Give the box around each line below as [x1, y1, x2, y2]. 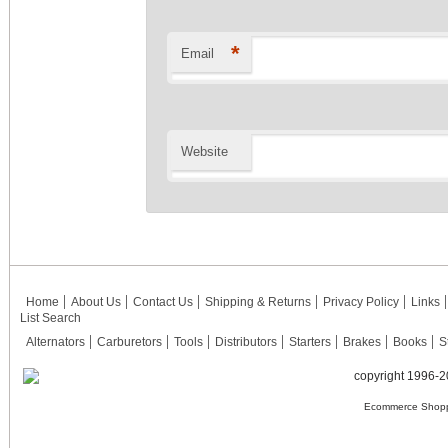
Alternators [26, 335, 85, 350]
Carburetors [97, 335, 162, 350]
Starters [289, 335, 331, 350]
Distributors [215, 335, 277, 350]
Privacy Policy [323, 295, 399, 310]
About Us [71, 295, 121, 310]
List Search [20, 311, 81, 326]
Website [180, 144, 228, 160]
